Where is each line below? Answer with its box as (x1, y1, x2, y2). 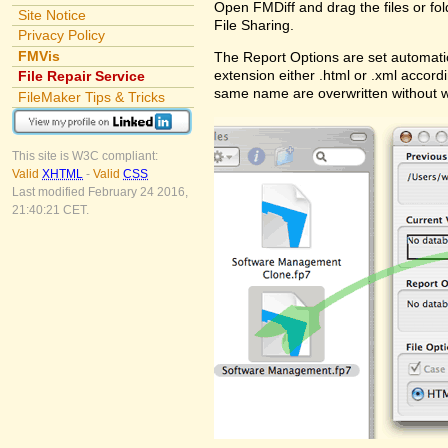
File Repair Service (17, 68, 145, 85)
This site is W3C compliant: (12, 149, 158, 164)
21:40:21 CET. (12, 203, 89, 218)
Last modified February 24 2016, (12, 185, 188, 200)
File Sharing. (214, 16, 294, 33)
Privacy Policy (17, 27, 105, 44)
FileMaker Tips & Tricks (17, 88, 165, 105)
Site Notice (17, 6, 86, 23)
